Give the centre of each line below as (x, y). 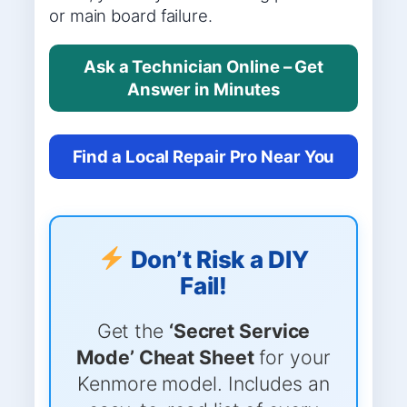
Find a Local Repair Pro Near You (203, 156)
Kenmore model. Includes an (203, 383)
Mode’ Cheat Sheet (165, 357)
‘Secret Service (239, 330)
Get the (133, 330)
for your (292, 357)
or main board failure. (131, 16)
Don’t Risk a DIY (217, 259)
